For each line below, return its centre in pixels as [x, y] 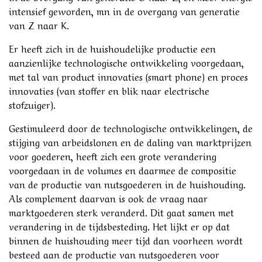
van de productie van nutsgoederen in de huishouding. [127, 183]
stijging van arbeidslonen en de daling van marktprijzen [130, 141]
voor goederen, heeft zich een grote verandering [113, 155]
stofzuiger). [32, 104]
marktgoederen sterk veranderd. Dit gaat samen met [121, 211]
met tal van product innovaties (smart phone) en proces [128, 76]
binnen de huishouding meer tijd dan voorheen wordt [126, 239]
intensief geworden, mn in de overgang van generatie [124, 10]
